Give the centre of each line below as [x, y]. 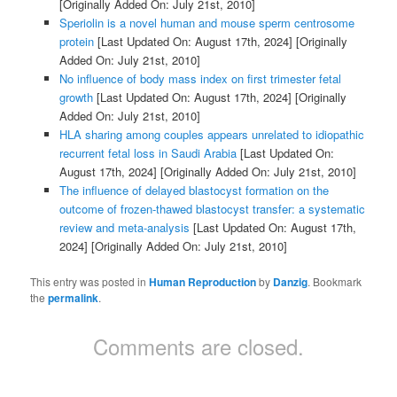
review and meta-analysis [124, 227]
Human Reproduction [203, 282]
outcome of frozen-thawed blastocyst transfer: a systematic [212, 208]
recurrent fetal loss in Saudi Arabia [148, 152]
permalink [74, 298]
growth [76, 97]
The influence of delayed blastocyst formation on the [194, 190]
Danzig [291, 282]
